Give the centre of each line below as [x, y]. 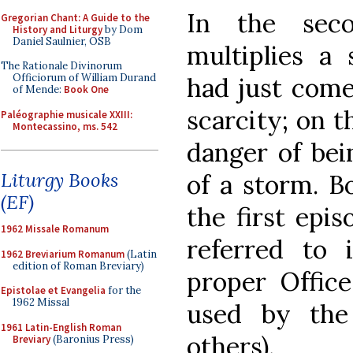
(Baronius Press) [92, 339]
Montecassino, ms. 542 [65, 126]
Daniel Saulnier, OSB [62, 41]
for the [123, 290]
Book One [86, 89]
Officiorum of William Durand [84, 78]
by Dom [123, 29]
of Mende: [38, 89]
